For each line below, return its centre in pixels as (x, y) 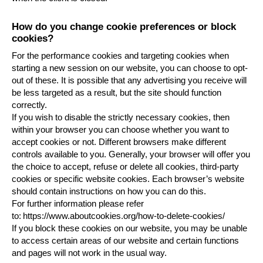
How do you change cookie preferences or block (124, 27)
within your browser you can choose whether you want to (120, 129)
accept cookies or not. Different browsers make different (119, 141)
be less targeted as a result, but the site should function (117, 92)
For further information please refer (78, 203)
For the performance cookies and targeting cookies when (120, 55)
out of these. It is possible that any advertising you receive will (129, 80)
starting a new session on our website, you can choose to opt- (130, 68)
